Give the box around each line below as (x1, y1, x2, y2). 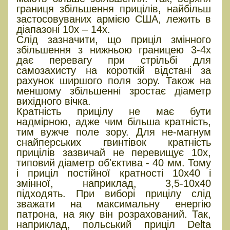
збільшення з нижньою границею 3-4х (16, 44, 212, 55)
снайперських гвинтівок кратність (16, 136, 212, 148)
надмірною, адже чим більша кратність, (16, 116, 212, 127)
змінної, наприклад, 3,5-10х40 (16, 177, 212, 189)
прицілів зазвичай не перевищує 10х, (16, 146, 212, 158)
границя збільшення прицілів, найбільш (16, 3, 212, 14)
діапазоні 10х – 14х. (16, 23, 110, 35)
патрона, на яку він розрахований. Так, (16, 208, 212, 220)
